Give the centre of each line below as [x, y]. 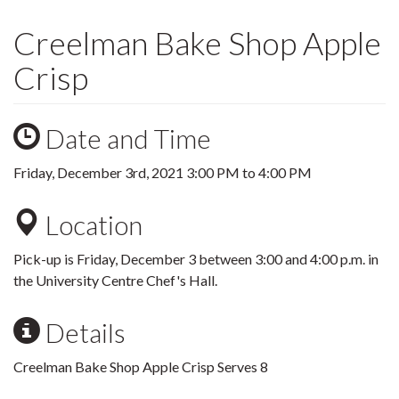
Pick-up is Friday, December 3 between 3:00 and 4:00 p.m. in [196, 259]
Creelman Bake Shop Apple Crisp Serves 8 [141, 367]
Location [91, 225]
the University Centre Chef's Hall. [115, 281]
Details [83, 333]
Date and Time [126, 138]
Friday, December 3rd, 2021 [100, 173]
